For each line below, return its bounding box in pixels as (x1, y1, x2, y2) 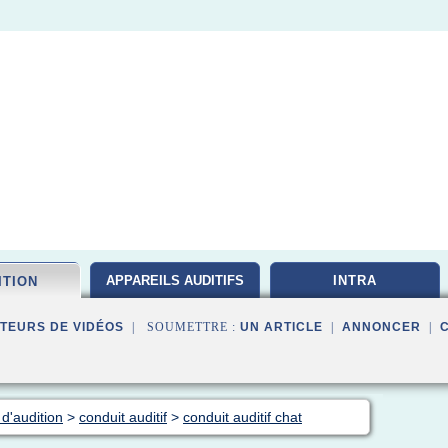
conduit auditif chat (183, 409, 302, 425)
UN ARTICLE (240, 320, 323, 334)
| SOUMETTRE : (124, 320, 240, 334)
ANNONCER (342, 320, 421, 334)
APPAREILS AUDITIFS (106, 273, 244, 288)
